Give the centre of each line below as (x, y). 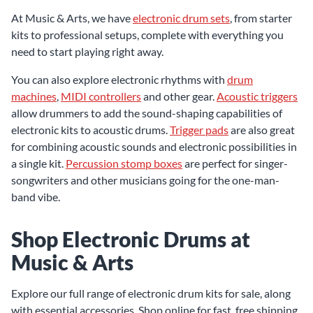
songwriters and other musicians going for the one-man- (145, 180)
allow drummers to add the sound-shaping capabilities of (147, 113)
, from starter (261, 18)
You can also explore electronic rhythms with (119, 79)
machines (34, 96)
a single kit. (38, 163)
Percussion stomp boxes (124, 163)
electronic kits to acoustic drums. (90, 130)
